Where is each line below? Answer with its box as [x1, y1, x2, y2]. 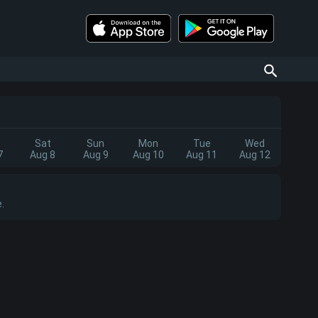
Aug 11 [186, 149, 217, 160]
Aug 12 [238, 149, 270, 160]
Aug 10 [133, 149, 165, 160]
